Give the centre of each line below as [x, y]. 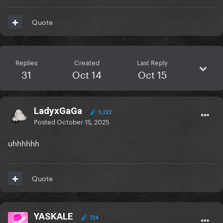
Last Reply [152, 62]
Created [87, 62]
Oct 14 [87, 74]
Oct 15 [152, 74]
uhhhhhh [24, 143]
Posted [45, 121]
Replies [27, 62]
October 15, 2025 [83, 121]
